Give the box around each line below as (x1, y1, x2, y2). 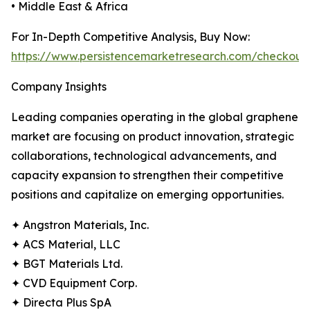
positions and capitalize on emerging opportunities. (11, 188, 284, 202)
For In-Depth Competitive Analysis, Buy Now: (11, 30, 250, 44)
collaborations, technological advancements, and (11, 149, 277, 163)
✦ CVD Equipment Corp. (11, 276, 137, 291)
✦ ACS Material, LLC (11, 237, 120, 252)
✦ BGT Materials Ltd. (11, 257, 122, 271)
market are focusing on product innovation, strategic (11, 129, 294, 144)
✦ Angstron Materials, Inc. (11, 218, 149, 232)
